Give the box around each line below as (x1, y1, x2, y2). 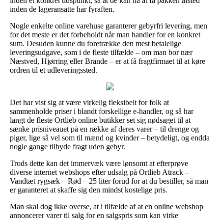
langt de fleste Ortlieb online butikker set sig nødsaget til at (10, 115, 191, 124)
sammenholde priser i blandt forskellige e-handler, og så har (10, 107, 193, 115)
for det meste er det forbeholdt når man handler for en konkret (10, 30, 200, 39)
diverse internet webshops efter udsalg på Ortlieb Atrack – (10, 167, 189, 176)
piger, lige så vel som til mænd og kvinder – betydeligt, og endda (10, 133, 210, 142)
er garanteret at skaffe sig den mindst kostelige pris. (10, 185, 167, 194)
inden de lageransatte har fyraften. (10, 4, 114, 13)
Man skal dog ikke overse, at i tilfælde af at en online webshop (10, 202, 203, 211)
